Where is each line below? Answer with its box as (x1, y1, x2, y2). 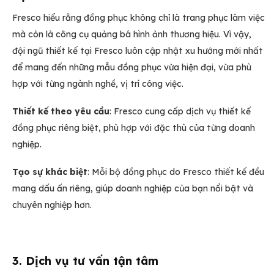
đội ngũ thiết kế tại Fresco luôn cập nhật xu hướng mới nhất (12, 45, 263, 56)
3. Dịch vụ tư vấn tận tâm (12, 253, 158, 268)
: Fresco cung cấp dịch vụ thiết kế (109, 106, 251, 117)
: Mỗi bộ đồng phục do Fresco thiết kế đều (87, 166, 264, 178)
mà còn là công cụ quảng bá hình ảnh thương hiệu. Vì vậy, (12, 28, 251, 40)
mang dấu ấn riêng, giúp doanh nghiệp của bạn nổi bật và (12, 183, 253, 194)
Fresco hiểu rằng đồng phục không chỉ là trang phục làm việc (12, 12, 265, 23)
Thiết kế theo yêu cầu (12, 106, 109, 117)
